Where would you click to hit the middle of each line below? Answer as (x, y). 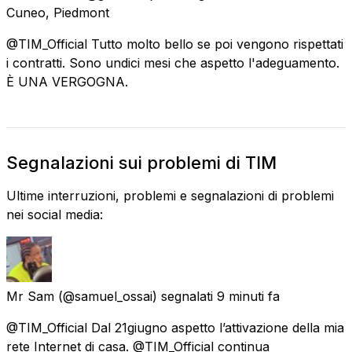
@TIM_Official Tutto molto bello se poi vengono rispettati (175, 44)
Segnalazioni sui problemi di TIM (141, 162)
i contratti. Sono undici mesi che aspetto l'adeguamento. (173, 62)
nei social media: (55, 214)
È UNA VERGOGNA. (67, 81)
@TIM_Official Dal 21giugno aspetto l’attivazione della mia (175, 327)
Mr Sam (30, 296)
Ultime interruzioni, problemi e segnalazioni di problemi (170, 195)
